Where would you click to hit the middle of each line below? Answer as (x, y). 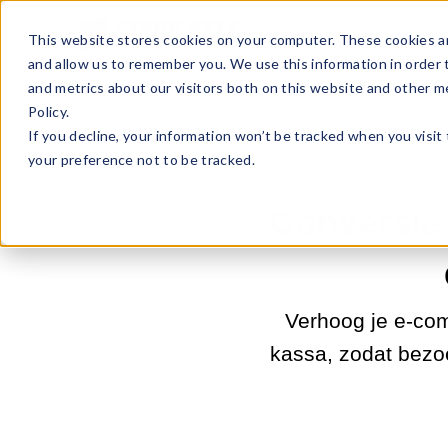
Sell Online (315, 36)
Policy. (49, 111)
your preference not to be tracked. (141, 159)
